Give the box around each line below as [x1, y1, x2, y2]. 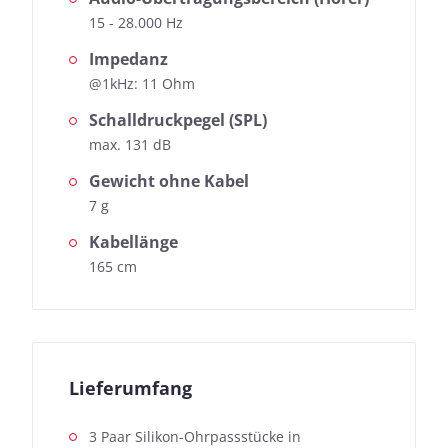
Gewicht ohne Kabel [89, 170, 249, 193]
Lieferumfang [69, 376, 192, 401]
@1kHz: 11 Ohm [89, 74, 195, 94]
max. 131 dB [89, 135, 171, 155]
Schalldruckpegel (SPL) [89, 109, 267, 132]
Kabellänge [89, 231, 178, 254]
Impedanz [89, 48, 168, 71]
